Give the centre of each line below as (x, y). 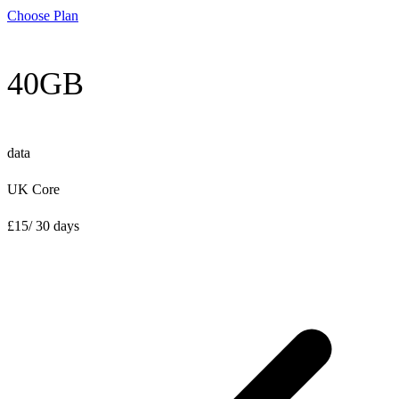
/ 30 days (54, 226)
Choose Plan (43, 16)
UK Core (33, 190)
